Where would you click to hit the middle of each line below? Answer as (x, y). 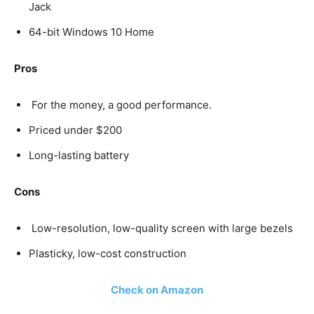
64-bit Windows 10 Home (91, 32)
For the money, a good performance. (120, 104)
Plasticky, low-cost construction (108, 253)
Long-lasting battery (79, 155)
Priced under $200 (75, 130)
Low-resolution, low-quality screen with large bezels (161, 228)
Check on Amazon (157, 289)
